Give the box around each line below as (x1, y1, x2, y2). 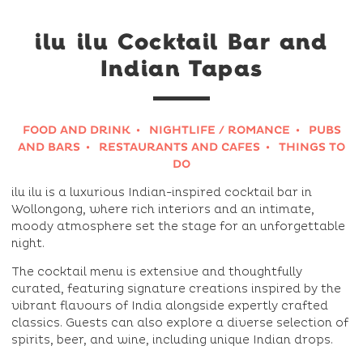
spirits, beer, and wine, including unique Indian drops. (11, 333, 333, 348)
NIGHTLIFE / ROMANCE (148, 123, 290, 138)
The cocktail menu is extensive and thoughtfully (11, 265, 302, 280)
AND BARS (18, 140, 80, 155)
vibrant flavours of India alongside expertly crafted (11, 299, 328, 314)
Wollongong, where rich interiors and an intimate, (11, 203, 314, 217)
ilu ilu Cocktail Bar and (35, 26, 328, 58)
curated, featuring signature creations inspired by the (11, 282, 341, 297)
